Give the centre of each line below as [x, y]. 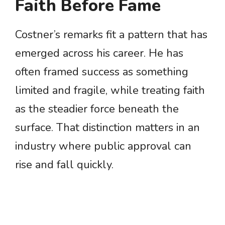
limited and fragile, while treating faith [110, 91]
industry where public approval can [103, 146]
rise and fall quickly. [64, 165]
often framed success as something [102, 72]
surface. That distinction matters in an [107, 128]
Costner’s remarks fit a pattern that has [111, 35]
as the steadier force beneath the [97, 109]
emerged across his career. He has [99, 53]
